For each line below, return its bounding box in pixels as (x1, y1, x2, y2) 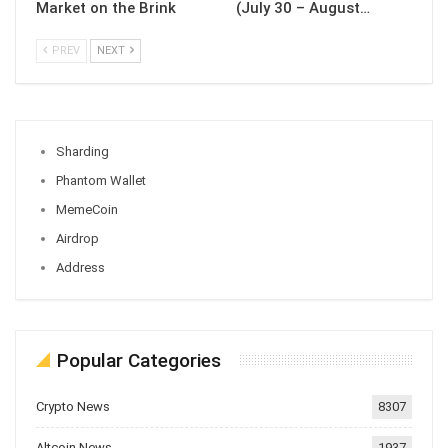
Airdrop (56, 231, 99, 247)
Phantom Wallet (56, 173, 146, 189)
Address (56, 260, 105, 276)
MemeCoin (56, 202, 118, 218)
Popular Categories (57, 349, 221, 373)
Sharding (56, 144, 109, 160)
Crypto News (36, 399, 110, 415)
